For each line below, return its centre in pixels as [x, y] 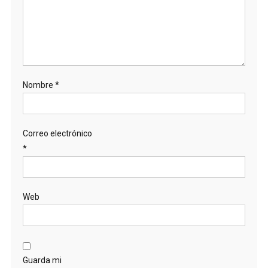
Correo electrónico [57, 133]
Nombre [39, 85]
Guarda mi [42, 260]
